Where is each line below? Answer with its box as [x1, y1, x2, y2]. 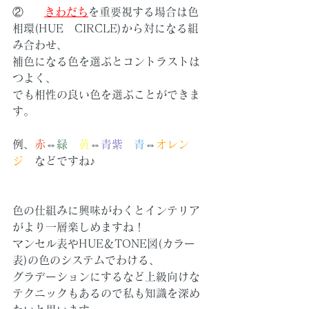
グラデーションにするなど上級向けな [12, 271, 200, 283]
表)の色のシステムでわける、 [12, 255, 160, 266]
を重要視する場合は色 [88, 6, 199, 18]
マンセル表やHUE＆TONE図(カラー [12, 238, 195, 250]
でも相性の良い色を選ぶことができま [12, 89, 200, 101]
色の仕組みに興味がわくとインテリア [12, 205, 200, 217]
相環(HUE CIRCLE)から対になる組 [12, 23, 199, 34]
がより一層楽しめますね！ [12, 221, 145, 233]
